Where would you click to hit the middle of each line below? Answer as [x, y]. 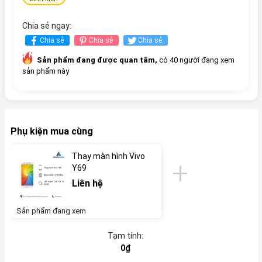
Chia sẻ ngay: [46, 26]
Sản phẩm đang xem [51, 211]
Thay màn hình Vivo [108, 156]
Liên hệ [87, 183]
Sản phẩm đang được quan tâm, [97, 60]
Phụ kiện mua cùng [51, 131]
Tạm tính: [125, 235]
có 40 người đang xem [196, 60]
